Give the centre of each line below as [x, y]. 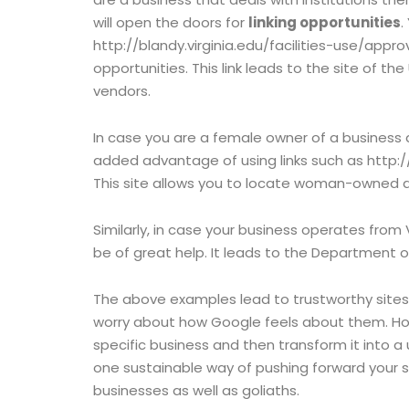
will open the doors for [171, 22]
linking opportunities [325, 22]
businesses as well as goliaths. [196, 390]
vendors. [122, 91]
